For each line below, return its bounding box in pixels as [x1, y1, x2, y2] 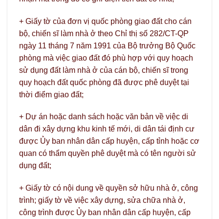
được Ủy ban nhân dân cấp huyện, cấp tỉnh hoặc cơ [19, 137, 199, 146]
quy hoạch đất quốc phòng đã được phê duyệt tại [19, 78, 189, 87]
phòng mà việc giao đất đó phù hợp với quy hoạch [19, 53, 193, 62]
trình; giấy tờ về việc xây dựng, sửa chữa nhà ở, [19, 196, 185, 205]
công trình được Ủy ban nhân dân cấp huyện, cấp [19, 208, 191, 217]
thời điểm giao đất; [19, 90, 84, 99]
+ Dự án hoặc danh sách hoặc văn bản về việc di [19, 112, 188, 121]
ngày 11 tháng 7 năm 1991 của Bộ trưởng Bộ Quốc [19, 41, 196, 50]
